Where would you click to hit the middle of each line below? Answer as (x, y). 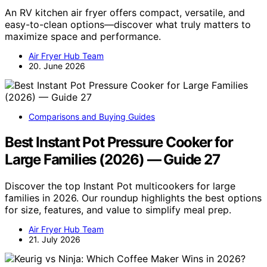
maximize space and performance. (83, 36)
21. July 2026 (55, 239)
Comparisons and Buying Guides (92, 116)
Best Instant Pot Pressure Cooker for (119, 142)
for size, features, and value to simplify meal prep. (118, 209)
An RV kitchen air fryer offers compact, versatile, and (125, 12)
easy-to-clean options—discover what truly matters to (128, 24)
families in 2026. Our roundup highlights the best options (133, 198)
